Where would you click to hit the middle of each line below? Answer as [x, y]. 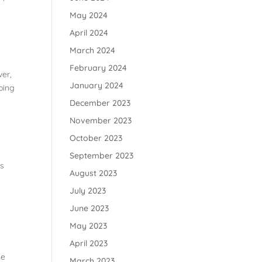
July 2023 [88, 191]
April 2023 [89, 243]
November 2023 [101, 120]
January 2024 [97, 85]
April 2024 [89, 33]
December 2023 [100, 103]
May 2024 [89, 15]
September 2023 [102, 156]
